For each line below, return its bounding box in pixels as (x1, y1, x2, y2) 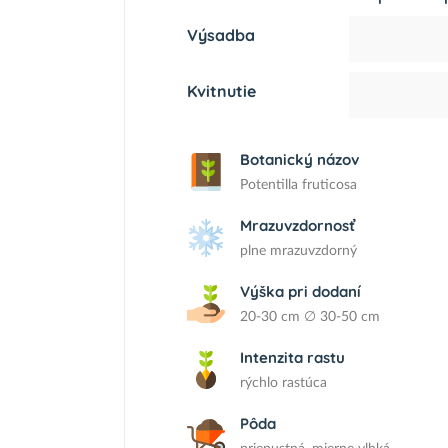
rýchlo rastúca (240, 376, 327, 390)
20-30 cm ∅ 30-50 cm (240, 310, 380, 324)
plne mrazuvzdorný (240, 244, 357, 258)
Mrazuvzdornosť (240, 216, 355, 235)
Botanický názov (240, 150, 359, 169)
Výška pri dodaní (240, 282, 361, 301)
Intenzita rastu (240, 348, 345, 367)
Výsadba (187, 25, 255, 45)
